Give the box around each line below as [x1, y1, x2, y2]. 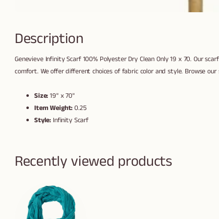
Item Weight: [34, 103, 73, 113]
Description [15, 28, 84, 49]
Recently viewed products [15, 152, 172, 173]
